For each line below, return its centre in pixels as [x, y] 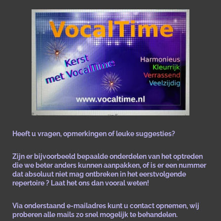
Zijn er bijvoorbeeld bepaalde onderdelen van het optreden [108, 157]
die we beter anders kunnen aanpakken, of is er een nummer [109, 166]
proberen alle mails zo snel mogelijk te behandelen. [95, 215]
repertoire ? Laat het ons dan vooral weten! [81, 183]
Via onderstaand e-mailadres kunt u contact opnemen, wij [106, 206]
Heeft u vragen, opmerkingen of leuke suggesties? [94, 134]
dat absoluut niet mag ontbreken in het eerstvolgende [99, 174]
